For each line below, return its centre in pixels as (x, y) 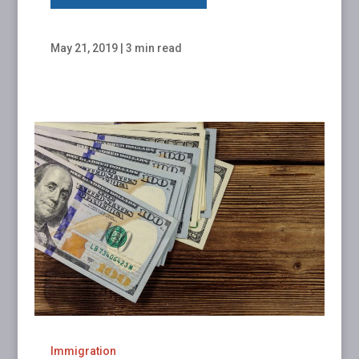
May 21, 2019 (84, 48)
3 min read (153, 48)
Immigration (83, 351)
